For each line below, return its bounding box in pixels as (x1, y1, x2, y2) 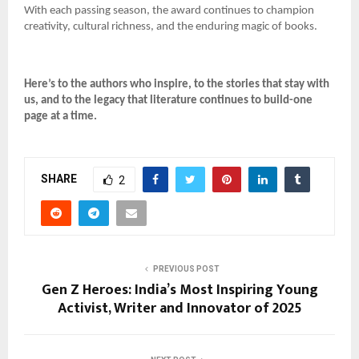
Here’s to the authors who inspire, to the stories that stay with (24, 78, 329, 91)
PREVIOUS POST (152, 264, 220, 273)
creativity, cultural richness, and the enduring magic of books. (24, 20, 317, 33)
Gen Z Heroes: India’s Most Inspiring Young (41, 277, 318, 302)
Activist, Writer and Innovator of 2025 (57, 296, 302, 321)
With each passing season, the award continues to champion (24, 4, 314, 17)
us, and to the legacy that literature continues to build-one (24, 94, 313, 107)
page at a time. (24, 110, 97, 123)
